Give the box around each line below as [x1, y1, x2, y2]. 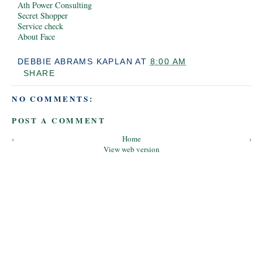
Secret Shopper [18, 9, 68, 21]
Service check [18, 20, 63, 32]
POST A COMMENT [12, 115, 106, 127]
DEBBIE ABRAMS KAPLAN [18, 57, 133, 67]
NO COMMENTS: [12, 92, 94, 105]
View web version [104, 144, 160, 155]
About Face [18, 30, 55, 42]
